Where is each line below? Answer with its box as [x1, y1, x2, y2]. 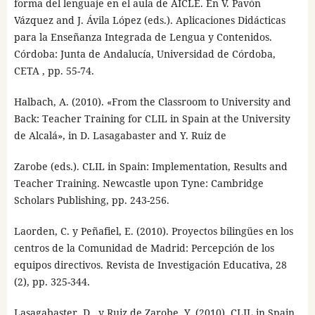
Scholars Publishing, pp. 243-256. [13, 193, 169, 207]
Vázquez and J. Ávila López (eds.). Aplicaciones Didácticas [13, 13, 285, 27]
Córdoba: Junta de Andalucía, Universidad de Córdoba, [13, 46, 276, 60]
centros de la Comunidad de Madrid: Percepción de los [13, 240, 274, 255]
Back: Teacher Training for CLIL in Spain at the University [13, 111, 290, 125]
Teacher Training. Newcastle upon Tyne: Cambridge [13, 176, 264, 190]
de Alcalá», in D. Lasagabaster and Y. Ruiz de [13, 128, 226, 142]
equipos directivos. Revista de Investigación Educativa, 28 [13, 257, 287, 271]
